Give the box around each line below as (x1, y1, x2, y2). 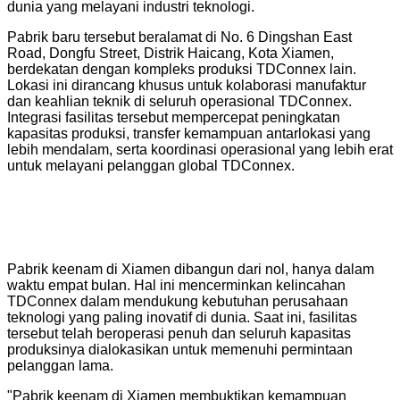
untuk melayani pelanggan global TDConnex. (7, 157, 295, 173)
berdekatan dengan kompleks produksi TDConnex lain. (7, 61, 356, 77)
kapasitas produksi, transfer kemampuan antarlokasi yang (7, 125, 371, 141)
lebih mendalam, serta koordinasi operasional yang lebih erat (7, 141, 393, 157)
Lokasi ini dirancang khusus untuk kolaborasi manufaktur (7, 77, 366, 93)
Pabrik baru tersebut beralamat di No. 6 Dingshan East (7, 29, 352, 45)
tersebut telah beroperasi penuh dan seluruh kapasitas (7, 326, 351, 342)
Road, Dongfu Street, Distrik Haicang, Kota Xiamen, (7, 45, 334, 61)
